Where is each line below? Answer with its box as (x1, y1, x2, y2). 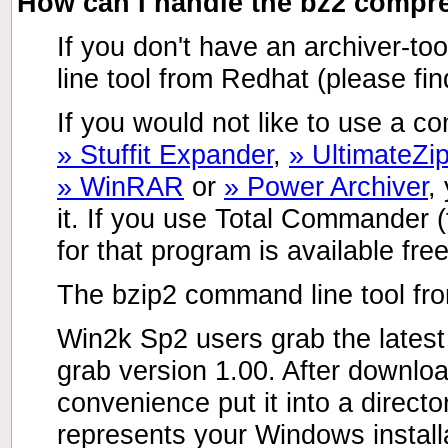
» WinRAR (57, 171, 184, 203)
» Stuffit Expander (57, 139, 273, 171)
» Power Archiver (224, 171, 428, 203)
